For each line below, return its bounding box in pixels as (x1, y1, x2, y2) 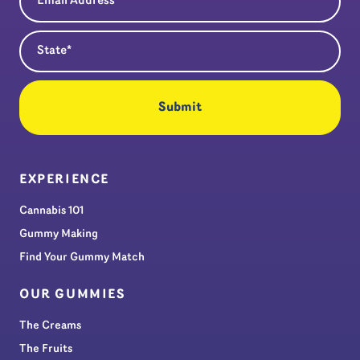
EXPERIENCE (19, 173, 109, 186)
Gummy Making (19, 227, 98, 240)
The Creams (19, 319, 81, 332)
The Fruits (19, 342, 72, 355)
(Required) (55, 31, 108, 42)
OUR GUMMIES (19, 288, 126, 301)
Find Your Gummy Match (19, 251, 145, 264)
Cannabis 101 (19, 204, 84, 217)
